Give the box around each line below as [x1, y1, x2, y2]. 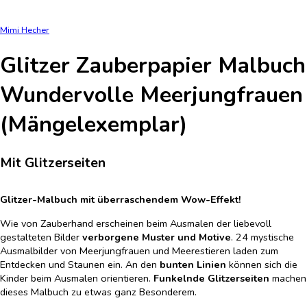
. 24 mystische [231, 230, 294, 244]
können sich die [226, 257, 297, 271]
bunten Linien [160, 257, 226, 271]
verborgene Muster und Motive [82, 230, 231, 244]
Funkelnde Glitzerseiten [153, 271, 272, 285]
